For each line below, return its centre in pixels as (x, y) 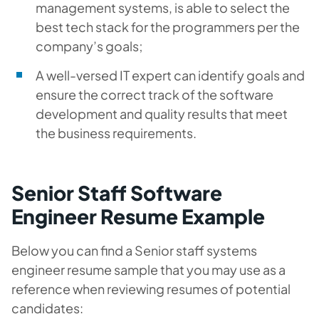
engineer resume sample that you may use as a (148, 270)
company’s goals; (89, 46)
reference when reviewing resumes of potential (151, 289)
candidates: (47, 308)
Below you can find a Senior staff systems (134, 250)
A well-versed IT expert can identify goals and (170, 75)
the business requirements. (116, 133)
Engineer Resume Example (138, 216)
